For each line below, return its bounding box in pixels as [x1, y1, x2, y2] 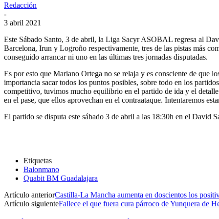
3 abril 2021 [4, 18, 41, 27]
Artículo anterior [4, 190, 55, 199]
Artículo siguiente [4, 199, 59, 208]
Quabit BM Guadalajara [23, 174, 98, 182]
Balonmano [23, 165, 59, 174]
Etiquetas [23, 156, 52, 165]
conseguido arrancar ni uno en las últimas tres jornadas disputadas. [4, 52, 208, 61]
